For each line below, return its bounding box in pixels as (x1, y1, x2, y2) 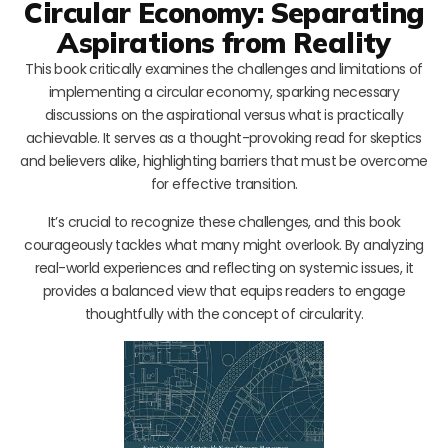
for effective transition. (150, 173, 298, 194)
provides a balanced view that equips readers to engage (42, 280, 406, 301)
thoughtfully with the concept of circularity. (84, 303, 364, 324)
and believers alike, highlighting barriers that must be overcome (20, 150, 428, 171)
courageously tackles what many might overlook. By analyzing (24, 234, 424, 255)
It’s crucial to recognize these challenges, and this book (47, 211, 401, 232)
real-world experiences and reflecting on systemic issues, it (34, 257, 414, 278)
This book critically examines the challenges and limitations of (25, 58, 423, 79)
